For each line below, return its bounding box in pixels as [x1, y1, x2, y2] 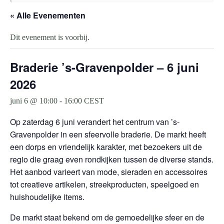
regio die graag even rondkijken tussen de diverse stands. [10, 153, 213, 165]
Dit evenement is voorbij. [10, 33, 89, 41]
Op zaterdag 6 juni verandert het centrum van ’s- [10, 116, 179, 127]
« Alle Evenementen [10, 9, 85, 21]
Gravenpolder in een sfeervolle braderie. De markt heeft [10, 128, 206, 140]
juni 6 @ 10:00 [10, 96, 57, 105]
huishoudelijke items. [10, 191, 84, 202]
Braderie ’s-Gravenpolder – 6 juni [10, 58, 199, 75]
